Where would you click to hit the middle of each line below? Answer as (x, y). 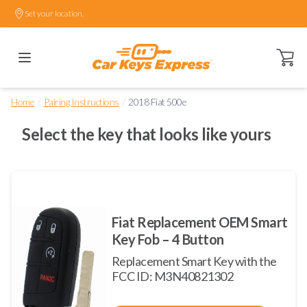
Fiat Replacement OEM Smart (199, 222)
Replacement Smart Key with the (194, 261)
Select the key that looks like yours (146, 134)
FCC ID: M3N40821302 (172, 276)
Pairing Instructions (81, 102)
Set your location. (54, 13)
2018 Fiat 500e (157, 102)
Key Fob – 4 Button (168, 239)
